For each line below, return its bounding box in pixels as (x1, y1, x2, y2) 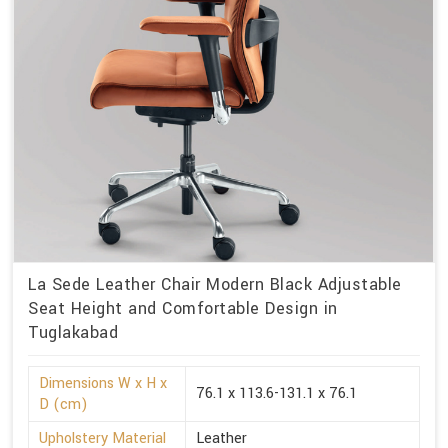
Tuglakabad (28, 321, 118, 345)
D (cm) (39, 394, 88, 416)
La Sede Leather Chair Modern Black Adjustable (28, 273, 402, 297)
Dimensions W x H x (39, 373, 167, 395)
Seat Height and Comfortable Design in (28, 297, 338, 321)
